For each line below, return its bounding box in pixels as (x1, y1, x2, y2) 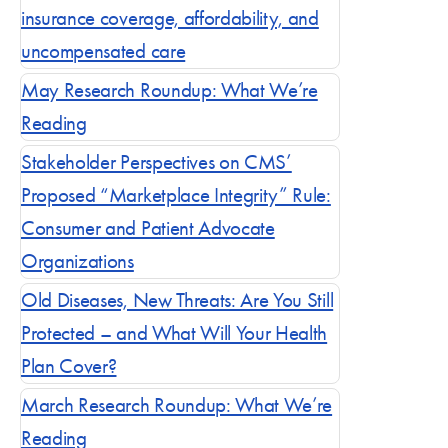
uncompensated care (21, 39, 186, 64)
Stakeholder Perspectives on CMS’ (21, 150, 292, 175)
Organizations (21, 249, 134, 274)
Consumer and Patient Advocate (21, 216, 275, 241)
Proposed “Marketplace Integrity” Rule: (21, 183, 331, 208)
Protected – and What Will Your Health (21, 321, 328, 346)
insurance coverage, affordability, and (21, 6, 319, 31)
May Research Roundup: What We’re (21, 78, 318, 103)
